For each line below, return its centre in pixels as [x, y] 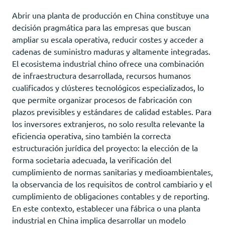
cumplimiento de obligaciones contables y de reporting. [111, 196]
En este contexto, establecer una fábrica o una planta [106, 208]
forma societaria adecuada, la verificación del [92, 159]
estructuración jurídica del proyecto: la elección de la [105, 147]
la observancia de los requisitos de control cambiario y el [112, 184]
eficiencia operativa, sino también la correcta [91, 135]
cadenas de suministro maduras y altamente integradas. [111, 51]
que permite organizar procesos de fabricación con [102, 99]
